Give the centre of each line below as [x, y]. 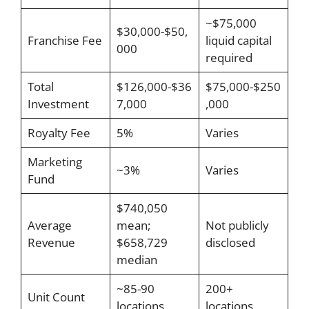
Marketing [54, 162]
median [137, 260]
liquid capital [238, 41]
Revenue [51, 243]
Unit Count [56, 297]
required [229, 58]
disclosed [230, 243]
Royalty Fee [59, 133]
